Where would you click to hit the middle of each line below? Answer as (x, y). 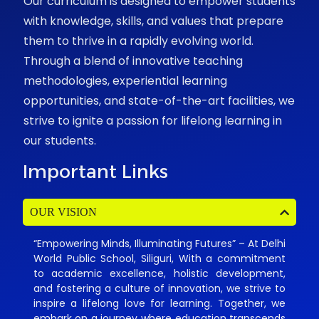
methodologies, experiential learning (125, 81)
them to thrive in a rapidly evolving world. (138, 41)
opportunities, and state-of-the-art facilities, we (159, 101)
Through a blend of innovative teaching (133, 61)
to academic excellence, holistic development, (159, 274)
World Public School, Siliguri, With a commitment (159, 259)
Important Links (95, 172)
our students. (59, 141)
